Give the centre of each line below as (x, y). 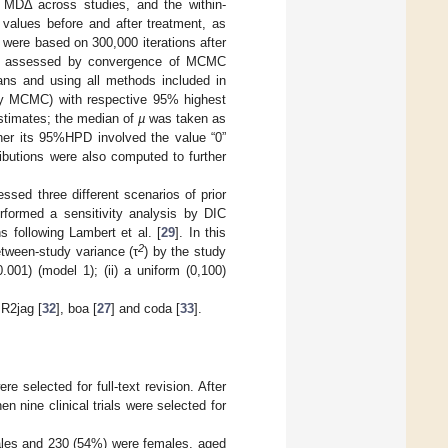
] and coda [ (146, 309)
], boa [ (77, 309)
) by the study (185, 252)
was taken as (185, 119)
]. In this (201, 233)
